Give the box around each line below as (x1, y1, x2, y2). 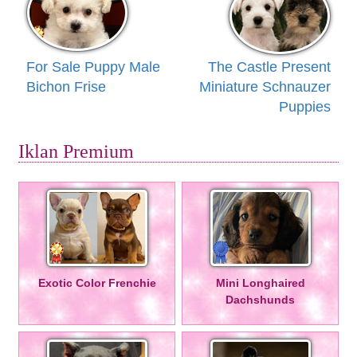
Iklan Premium (18, 140, 134, 162)
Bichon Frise (26, 78, 106, 95)
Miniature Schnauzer (199, 78, 331, 95)
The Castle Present (208, 58, 331, 75)
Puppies (279, 98, 331, 115)
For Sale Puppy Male (26, 58, 160, 75)
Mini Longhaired (215, 276, 305, 289)
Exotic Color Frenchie (37, 276, 156, 289)
